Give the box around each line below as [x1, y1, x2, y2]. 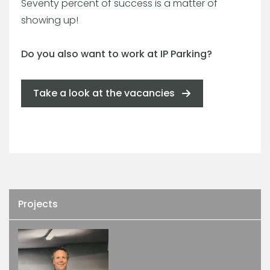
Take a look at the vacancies [33, 86, 177, 100]
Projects [18, 197, 58, 212]
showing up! [21, 13, 78, 27]
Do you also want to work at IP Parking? [21, 46, 212, 61]
